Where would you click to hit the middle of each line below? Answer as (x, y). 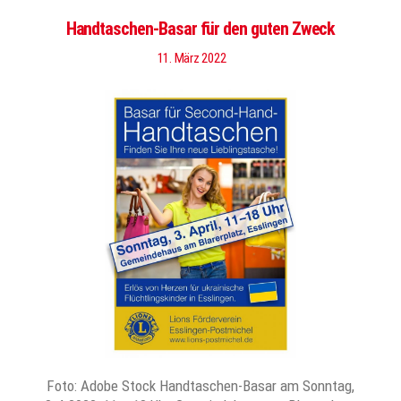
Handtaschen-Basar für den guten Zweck (200, 29)
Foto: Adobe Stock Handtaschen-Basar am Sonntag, (200, 386)
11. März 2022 (192, 58)
